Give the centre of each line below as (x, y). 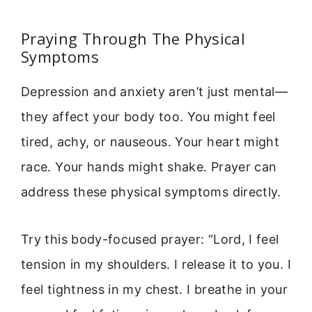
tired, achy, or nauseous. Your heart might (150, 141)
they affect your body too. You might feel (148, 116)
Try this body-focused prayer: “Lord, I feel (150, 240)
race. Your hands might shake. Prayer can (149, 166)
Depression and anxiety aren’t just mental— (155, 91)
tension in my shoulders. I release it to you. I (156, 265)
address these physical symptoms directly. (151, 192)
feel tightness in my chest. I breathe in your (155, 290)
